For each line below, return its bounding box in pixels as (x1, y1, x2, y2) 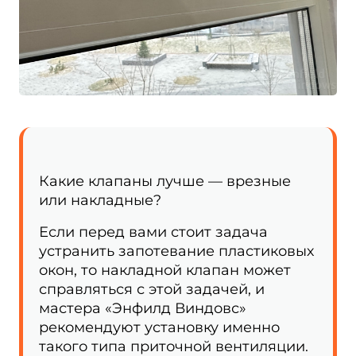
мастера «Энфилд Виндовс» (39, 300, 246, 317)
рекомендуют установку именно (39, 319, 280, 336)
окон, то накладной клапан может (39, 261, 291, 279)
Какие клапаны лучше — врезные (39, 172, 291, 190)
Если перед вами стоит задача (39, 223, 268, 241)
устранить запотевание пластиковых (39, 242, 314, 260)
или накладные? (39, 192, 165, 209)
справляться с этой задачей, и (39, 281, 265, 298)
